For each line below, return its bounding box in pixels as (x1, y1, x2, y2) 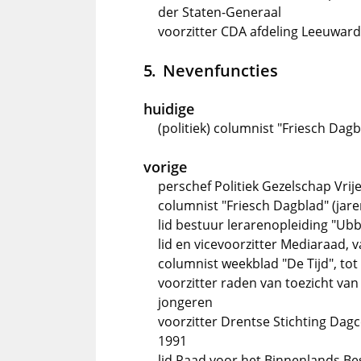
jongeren (158, 293, 213, 311)
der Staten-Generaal (158, 3, 281, 21)
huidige (143, 99, 194, 118)
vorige (143, 157, 187, 176)
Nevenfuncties (162, 59, 278, 81)
